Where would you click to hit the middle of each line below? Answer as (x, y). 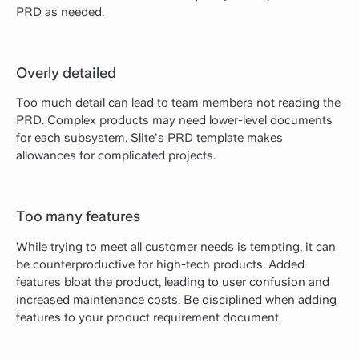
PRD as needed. (60, 12)
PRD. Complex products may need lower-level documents (174, 121)
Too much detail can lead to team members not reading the (178, 103)
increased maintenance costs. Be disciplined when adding (176, 299)
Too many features (78, 216)
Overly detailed (66, 73)
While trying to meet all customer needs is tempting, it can (176, 246)
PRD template (206, 138)
